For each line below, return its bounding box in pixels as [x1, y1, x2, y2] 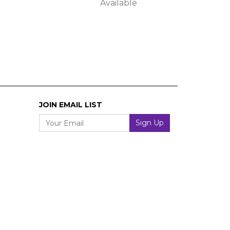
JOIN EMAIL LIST [39, 100, 102, 110]
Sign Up [136, 118, 164, 128]
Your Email [39, 114, 85, 125]
